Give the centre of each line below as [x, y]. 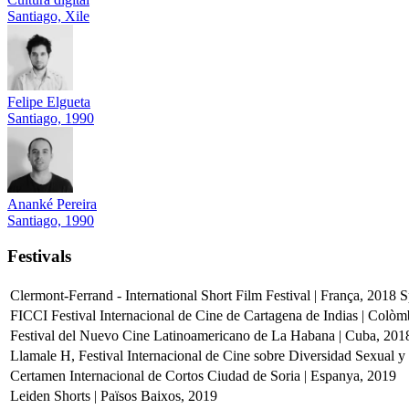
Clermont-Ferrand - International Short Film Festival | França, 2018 [205, 296]
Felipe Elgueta [49, 101]
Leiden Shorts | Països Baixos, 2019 [114, 396]
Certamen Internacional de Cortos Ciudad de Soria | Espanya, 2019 [203, 376]
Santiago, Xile [48, 16]
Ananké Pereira [52, 204]
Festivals [39, 256]
